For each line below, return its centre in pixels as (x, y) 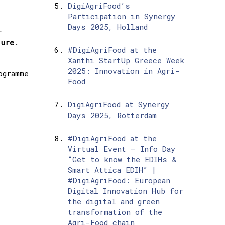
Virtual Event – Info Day (121, 149)
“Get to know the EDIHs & (122, 159)
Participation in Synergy (121, 16)
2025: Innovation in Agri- (124, 71)
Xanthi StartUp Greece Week (126, 61)
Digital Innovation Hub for (125, 191)
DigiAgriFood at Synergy (118, 105)
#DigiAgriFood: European (119, 181)
